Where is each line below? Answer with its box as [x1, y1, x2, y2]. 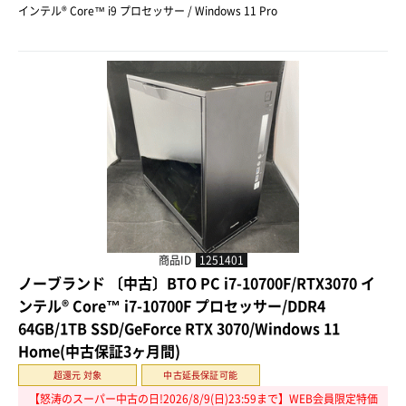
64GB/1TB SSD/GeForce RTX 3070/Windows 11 [18, 317, 340, 340]
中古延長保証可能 [163, 368, 238, 382]
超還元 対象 [53, 368, 102, 382]
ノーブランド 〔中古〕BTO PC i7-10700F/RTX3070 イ [18, 272, 375, 295]
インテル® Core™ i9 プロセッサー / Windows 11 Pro [18, 2, 277, 19]
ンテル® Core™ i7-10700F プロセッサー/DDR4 [18, 295, 325, 317]
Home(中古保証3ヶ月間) [18, 340, 180, 362]
